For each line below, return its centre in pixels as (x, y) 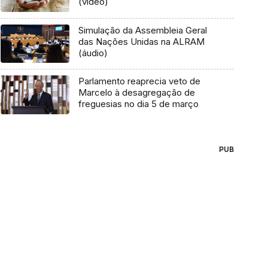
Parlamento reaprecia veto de (139, 81)
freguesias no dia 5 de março (138, 104)
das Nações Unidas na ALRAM (141, 41)
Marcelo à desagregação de (136, 93)
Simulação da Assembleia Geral (142, 30)
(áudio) (93, 53)
